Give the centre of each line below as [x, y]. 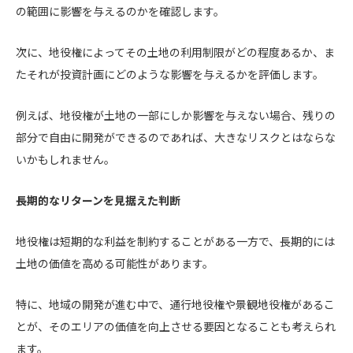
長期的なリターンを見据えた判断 [98, 200]
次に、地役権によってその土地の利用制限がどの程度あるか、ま [175, 52]
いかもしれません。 [65, 159]
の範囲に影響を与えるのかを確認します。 [120, 11]
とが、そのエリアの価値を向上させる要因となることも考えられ [176, 326]
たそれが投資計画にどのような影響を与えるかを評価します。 [170, 74]
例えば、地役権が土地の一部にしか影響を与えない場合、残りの [176, 115]
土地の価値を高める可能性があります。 [115, 263]
